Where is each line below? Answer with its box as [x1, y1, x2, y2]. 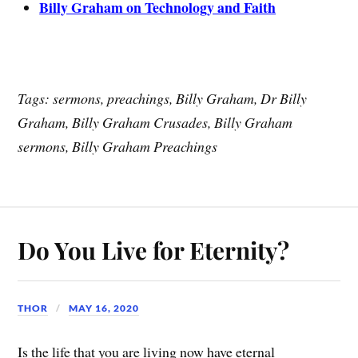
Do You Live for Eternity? [18, 233, 290, 265]
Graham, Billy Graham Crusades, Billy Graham [18, 112, 293, 132]
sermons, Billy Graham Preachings [18, 136, 218, 156]
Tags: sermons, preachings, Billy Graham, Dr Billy [18, 88, 308, 108]
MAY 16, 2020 [69, 301, 140, 314]
